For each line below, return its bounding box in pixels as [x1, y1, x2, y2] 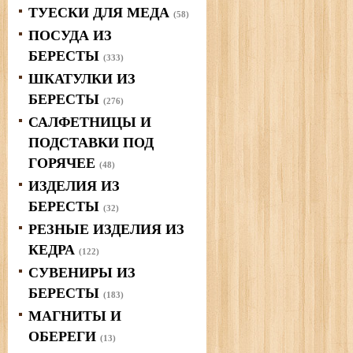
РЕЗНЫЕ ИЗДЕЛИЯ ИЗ [28, 221, 184, 237]
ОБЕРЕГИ [28, 329, 100, 344]
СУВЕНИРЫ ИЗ [28, 265, 136, 281]
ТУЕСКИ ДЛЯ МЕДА [28, 5, 173, 20]
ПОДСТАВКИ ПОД [28, 135, 154, 150]
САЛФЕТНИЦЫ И [28, 114, 151, 130]
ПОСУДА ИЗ [28, 28, 112, 43]
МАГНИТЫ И [28, 308, 121, 324]
